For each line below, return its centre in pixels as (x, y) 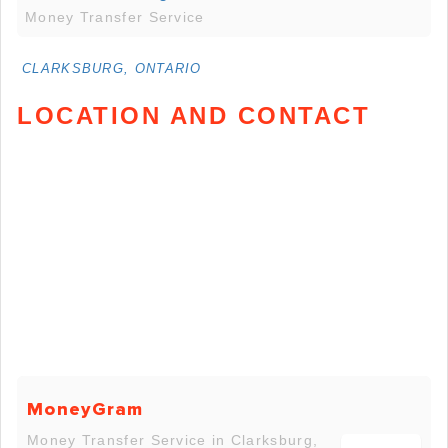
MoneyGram (85, 408)
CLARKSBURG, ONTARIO (112, 68)
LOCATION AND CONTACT (193, 115)
